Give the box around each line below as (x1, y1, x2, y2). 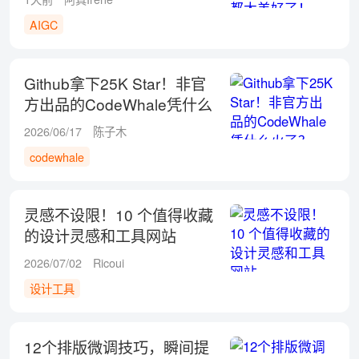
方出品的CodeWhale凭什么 (23, 92, 212, 115)
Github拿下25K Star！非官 (23, 71, 206, 94)
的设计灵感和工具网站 (23, 224, 176, 247)
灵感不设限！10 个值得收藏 (23, 204, 213, 226)
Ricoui (93, 255, 125, 272)
